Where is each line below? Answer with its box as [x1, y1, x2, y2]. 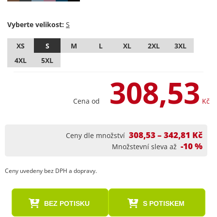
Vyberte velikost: [7, 20, 64, 29]
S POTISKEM [142, 200, 185, 207]
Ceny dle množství [66, 131, 125, 140]
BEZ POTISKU [44, 200, 90, 207]
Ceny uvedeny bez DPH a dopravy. [5, 167, 97, 175]
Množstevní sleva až [112, 142, 177, 151]
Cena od [73, 96, 100, 106]
